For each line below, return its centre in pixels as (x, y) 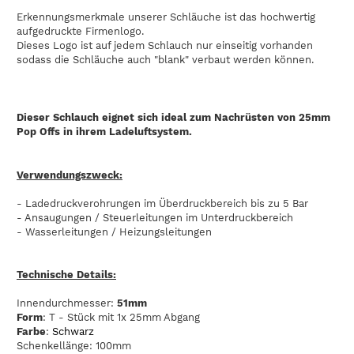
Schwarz (73, 332)
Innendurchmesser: (67, 303)
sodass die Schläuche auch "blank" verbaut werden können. (165, 59)
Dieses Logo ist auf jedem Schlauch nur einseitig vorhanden (165, 45)
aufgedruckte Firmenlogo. (80, 31)
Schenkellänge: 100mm (74, 346)
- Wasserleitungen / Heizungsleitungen (114, 232)
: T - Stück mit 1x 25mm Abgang (121, 318)
